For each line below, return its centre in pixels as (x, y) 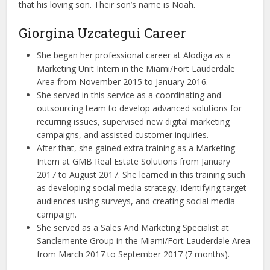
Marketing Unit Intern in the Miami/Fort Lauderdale (136, 69)
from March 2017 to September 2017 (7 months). (133, 254)
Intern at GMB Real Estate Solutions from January (134, 162)
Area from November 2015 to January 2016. (123, 82)
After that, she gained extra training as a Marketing (136, 148)
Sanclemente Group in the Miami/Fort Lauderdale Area (144, 241)
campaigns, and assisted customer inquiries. (123, 135)
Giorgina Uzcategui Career (103, 33)
